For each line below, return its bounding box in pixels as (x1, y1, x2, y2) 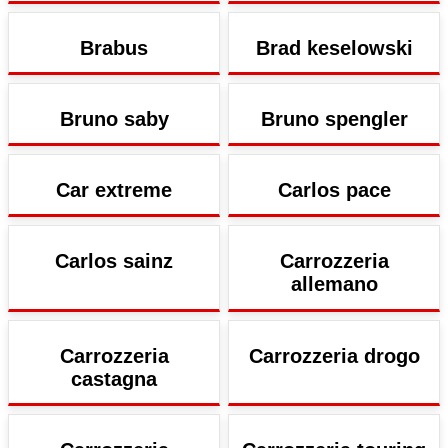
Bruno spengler (260, 108, 408, 130)
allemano (290, 273, 378, 296)
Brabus (80, 36, 148, 59)
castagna (71, 367, 157, 390)
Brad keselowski (255, 36, 413, 59)
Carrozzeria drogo (248, 344, 420, 367)
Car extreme (56, 179, 172, 202)
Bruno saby (59, 108, 169, 130)
